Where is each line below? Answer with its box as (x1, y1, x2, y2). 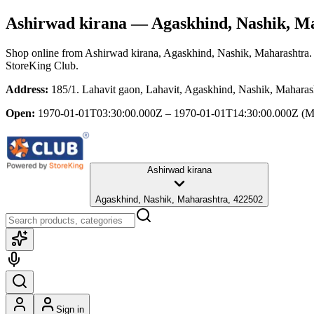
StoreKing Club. (6, 59, 78, 71)
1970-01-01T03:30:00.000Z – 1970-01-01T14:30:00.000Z (38, 107, 299, 119)
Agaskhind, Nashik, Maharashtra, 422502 (95, 193, 263, 205)
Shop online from (6, 46, 85, 59)
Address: (6, 83, 48, 95)
